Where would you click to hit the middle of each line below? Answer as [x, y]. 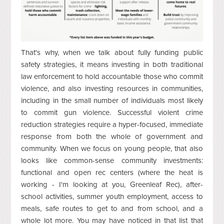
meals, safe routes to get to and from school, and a [112, 208]
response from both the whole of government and [112, 136]
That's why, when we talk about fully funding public [112, 52]
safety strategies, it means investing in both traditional [112, 64]
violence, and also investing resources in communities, [112, 88]
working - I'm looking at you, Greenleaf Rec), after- [112, 184]
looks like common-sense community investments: [112, 160]
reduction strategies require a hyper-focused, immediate [112, 124]
